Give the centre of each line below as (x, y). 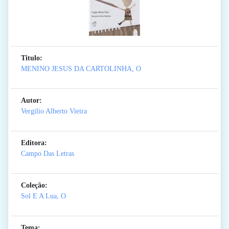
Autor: (31, 101)
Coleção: (34, 186)
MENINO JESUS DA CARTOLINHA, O (81, 69)
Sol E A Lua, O (43, 196)
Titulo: (32, 58)
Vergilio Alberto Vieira (54, 111)
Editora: (34, 143)
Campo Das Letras (48, 154)
